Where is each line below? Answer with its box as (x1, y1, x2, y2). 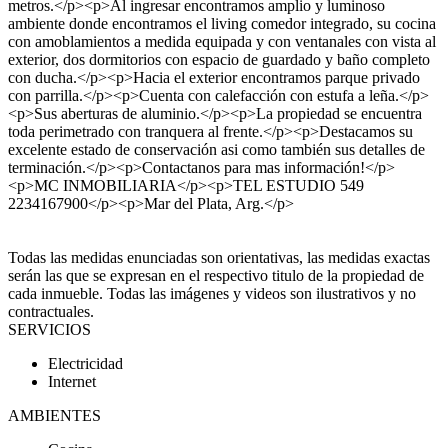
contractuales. (8, 303, 94, 321)
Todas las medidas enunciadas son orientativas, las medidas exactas (8, 249, 430, 267)
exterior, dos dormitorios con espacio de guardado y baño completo (8, 51, 430, 69)
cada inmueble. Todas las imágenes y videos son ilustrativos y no (8, 285, 416, 303)
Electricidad (48, 355, 123, 373)
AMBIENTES (8, 407, 101, 425)
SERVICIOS (8, 321, 91, 339)
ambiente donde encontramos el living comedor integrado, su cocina (8, 15, 436, 33)
